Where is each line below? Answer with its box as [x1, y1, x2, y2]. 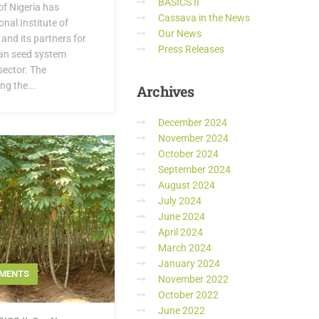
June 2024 [158, 211, 205, 222]
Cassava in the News [158, 12, 250, 23]
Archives [137, 82, 194, 100]
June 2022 [158, 305, 205, 316]
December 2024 [158, 117, 227, 128]
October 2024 [158, 148, 219, 159]
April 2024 [158, 226, 203, 238]
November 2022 [158, 273, 229, 285]
